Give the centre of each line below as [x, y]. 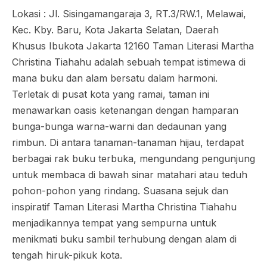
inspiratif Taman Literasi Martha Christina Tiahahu [124, 207]
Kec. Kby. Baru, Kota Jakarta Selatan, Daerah [115, 30]
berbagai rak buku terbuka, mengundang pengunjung [133, 159]
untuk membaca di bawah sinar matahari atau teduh [130, 175]
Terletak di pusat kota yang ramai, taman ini [111, 94]
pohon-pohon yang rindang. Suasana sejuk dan [120, 191]
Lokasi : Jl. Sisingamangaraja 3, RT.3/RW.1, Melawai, [129, 14]
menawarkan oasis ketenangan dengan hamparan [125, 110]
